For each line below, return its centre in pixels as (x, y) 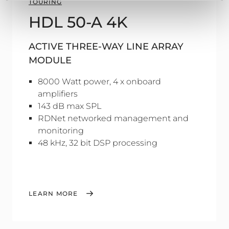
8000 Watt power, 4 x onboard (99, 82)
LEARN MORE (53, 193)
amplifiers (58, 94)
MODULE (50, 60)
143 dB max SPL (70, 106)
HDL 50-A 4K (78, 22)
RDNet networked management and (113, 118)
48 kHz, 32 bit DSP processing (98, 143)
